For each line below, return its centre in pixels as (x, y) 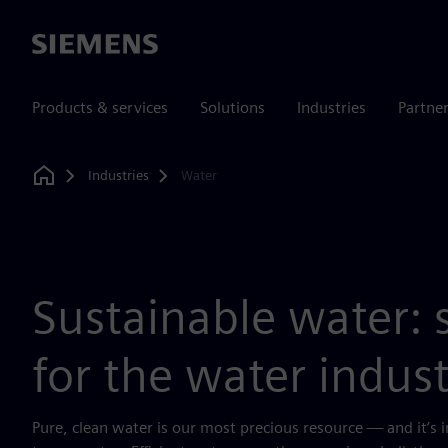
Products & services (100, 107)
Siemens (61, 45)
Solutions (232, 107)
